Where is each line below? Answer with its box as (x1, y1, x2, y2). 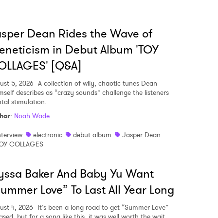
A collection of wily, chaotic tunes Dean (36, 78, 157, 88)
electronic (33, 130, 62, 140)
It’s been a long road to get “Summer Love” (36, 202, 168, 212)
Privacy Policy (77, 18, 127, 29)
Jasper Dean (122, 130, 161, 140)
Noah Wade (14, 111, 50, 121)
